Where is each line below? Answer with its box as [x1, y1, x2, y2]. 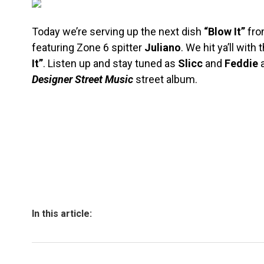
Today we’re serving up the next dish [32, 25, 204, 38]
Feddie [225, 57, 258, 70]
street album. [133, 73, 197, 85]
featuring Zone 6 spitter [32, 41, 144, 54]
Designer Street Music [32, 73, 133, 85]
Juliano [144, 41, 181, 54]
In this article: [32, 208, 92, 219]
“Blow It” [204, 25, 245, 38]
